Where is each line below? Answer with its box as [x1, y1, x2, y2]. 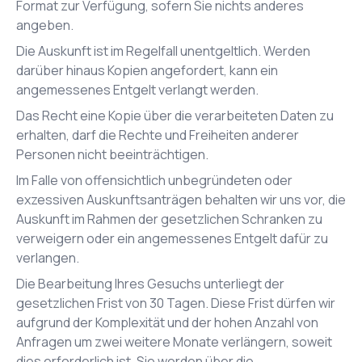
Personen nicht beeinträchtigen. [16, 145, 208, 163]
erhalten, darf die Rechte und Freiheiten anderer [16, 126, 299, 144]
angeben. [16, 16, 74, 34]
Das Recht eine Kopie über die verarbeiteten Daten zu [16, 107, 334, 124]
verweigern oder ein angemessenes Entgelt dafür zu [16, 229, 328, 247]
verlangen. [16, 249, 79, 267]
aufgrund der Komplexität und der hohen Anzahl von [16, 314, 318, 331]
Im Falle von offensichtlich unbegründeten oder [16, 171, 293, 189]
